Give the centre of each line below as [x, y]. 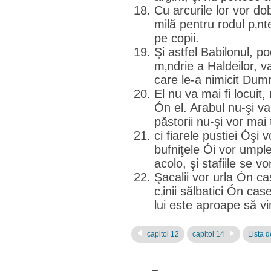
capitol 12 [162, 234]
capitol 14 [209, 234]
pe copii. [177, 38]
